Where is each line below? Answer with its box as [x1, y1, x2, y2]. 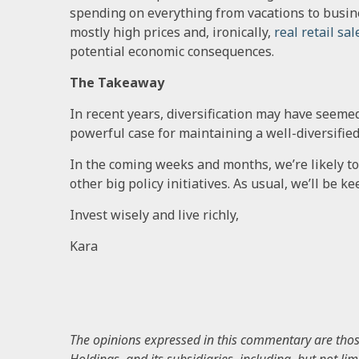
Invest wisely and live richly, [70, 205, 239, 224]
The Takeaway [70, 73, 164, 91]
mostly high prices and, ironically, [70, 22, 271, 41]
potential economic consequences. [70, 42, 274, 60]
